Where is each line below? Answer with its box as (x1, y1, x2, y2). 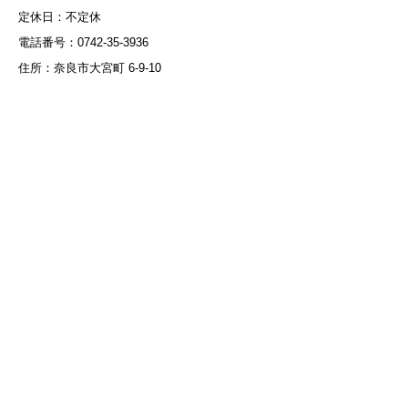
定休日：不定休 (18, 9, 101, 24)
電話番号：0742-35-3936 (18, 35, 148, 49)
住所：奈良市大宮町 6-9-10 (18, 60, 161, 75)
